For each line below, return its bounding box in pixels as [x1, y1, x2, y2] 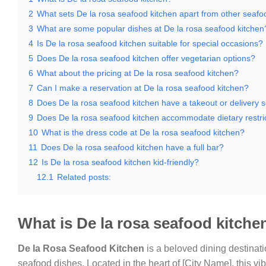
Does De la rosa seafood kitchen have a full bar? [41, 142, 224, 152]
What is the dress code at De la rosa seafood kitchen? [42, 128, 245, 137]
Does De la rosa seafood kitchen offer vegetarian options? [37, 53, 255, 63]
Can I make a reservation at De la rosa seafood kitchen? [37, 83, 249, 93]
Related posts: [57, 172, 111, 182]
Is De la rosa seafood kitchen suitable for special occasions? [37, 39, 263, 48]
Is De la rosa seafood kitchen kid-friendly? [42, 157, 199, 167]
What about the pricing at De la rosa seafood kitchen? [37, 68, 239, 78]
